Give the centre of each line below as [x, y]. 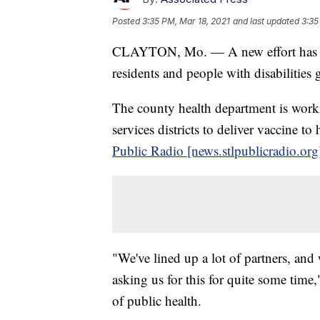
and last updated [266, 21]
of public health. [157, 301]
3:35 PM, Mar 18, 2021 [186, 21]
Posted [127, 21]
